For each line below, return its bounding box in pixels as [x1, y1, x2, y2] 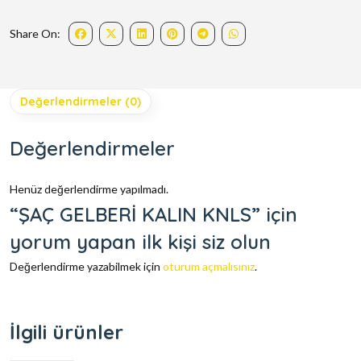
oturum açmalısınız [163, 259, 255, 274]
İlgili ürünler [10, 320, 123, 345]
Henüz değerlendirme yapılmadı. [10, 182, 168, 197]
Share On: [10, 27, 60, 41]
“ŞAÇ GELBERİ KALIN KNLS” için [10, 202, 297, 227]
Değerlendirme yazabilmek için [10, 259, 163, 274]
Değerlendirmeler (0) [20, 94, 141, 110]
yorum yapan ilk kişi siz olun [10, 230, 271, 255]
